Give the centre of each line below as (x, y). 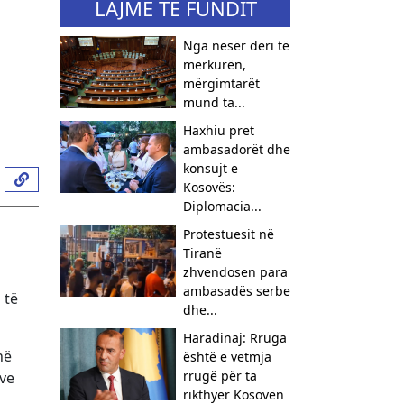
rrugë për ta (220, 376)
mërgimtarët (221, 83)
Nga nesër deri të (236, 46)
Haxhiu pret (218, 130)
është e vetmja (227, 357)
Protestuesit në (228, 234)
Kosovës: (209, 187)
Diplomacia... (222, 206)
